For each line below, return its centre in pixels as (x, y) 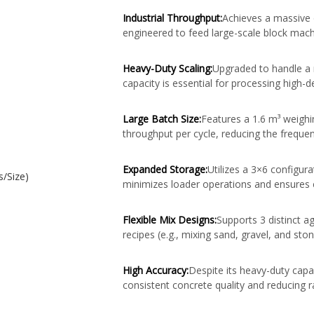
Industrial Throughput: (172, 18)
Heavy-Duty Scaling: (168, 68)
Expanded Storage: (165, 169)
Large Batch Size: (162, 119)
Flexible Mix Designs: (170, 220)
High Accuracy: (156, 270)
